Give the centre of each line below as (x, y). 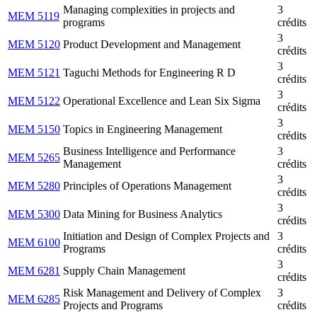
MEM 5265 (34, 158)
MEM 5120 (34, 45)
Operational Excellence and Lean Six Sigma (162, 101)
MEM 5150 (34, 129)
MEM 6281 (34, 271)
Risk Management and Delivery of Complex (162, 293)
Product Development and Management (152, 45)
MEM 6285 (34, 299)
